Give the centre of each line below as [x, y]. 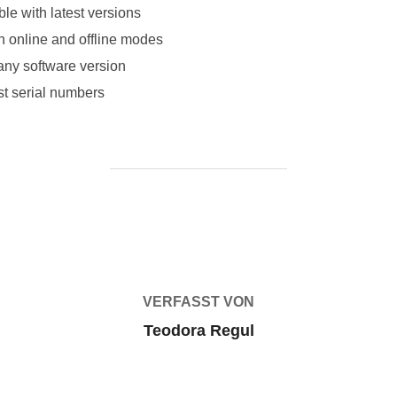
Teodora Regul [198, 331]
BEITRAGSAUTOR [198, 222]
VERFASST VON [198, 302]
